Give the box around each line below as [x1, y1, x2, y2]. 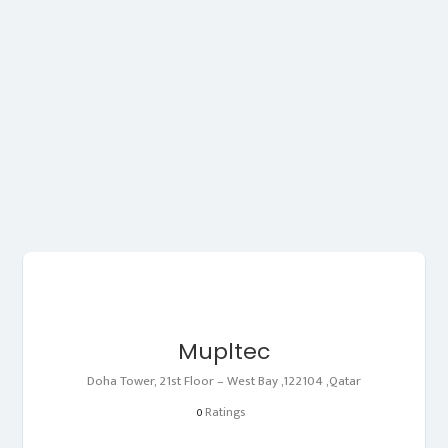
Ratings [202, 401, 245, 422]
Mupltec [178, 335, 270, 367]
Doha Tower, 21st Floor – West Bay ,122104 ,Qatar [87, 369, 361, 392]
